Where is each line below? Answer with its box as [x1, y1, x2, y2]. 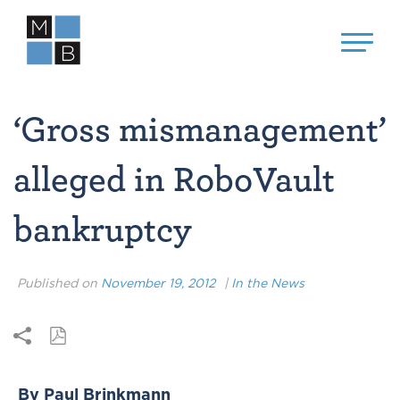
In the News [231, 274, 304, 292]
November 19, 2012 [101, 274, 215, 292]
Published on [13, 274, 101, 292]
